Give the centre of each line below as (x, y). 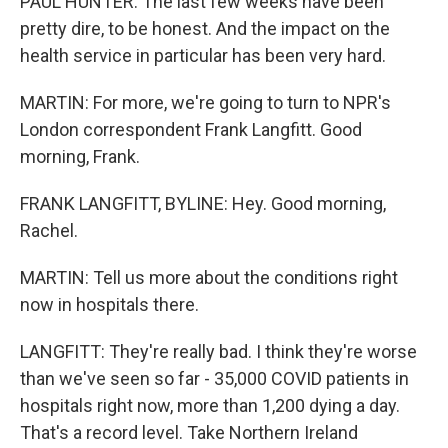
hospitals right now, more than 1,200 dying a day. (210, 406)
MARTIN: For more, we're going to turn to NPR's (205, 103)
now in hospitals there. (109, 305)
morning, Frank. (80, 157)
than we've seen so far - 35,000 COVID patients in (214, 379)
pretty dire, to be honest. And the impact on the (205, 29)
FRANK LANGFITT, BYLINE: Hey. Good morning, (203, 204)
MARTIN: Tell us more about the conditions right (209, 278)
